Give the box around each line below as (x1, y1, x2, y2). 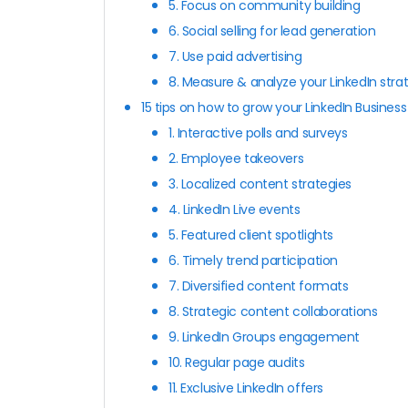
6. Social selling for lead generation (168, 21, 376, 40)
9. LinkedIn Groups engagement (168, 327, 360, 346)
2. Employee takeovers (168, 148, 304, 168)
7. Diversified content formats (168, 276, 349, 295)
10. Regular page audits (168, 352, 305, 372)
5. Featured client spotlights (168, 225, 333, 244)
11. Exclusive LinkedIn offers (168, 378, 323, 397)
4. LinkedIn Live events (168, 199, 301, 219)
